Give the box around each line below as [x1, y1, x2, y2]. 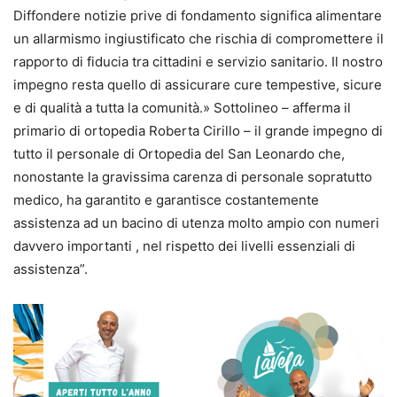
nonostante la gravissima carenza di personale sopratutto [13, 168, 372, 186]
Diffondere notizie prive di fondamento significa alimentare [13, 7, 382, 25]
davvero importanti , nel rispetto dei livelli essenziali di [13, 237, 355, 255]
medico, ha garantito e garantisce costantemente [13, 191, 319, 209]
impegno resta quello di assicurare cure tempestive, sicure [13, 76, 382, 94]
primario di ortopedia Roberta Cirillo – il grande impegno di [13, 122, 383, 140]
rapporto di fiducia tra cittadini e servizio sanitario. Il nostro [13, 53, 383, 71]
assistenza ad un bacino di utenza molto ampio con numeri [13, 214, 379, 232]
